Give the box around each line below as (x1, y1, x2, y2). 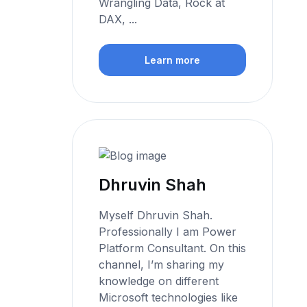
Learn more (145, 54, 201, 66)
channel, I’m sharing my (99, 257, 225, 271)
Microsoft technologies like (99, 290, 238, 304)
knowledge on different (99, 273, 219, 288)
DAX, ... (99, 12, 138, 26)
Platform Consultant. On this (99, 241, 247, 255)
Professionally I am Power (99, 224, 237, 238)
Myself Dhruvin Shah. (99, 208, 213, 222)
